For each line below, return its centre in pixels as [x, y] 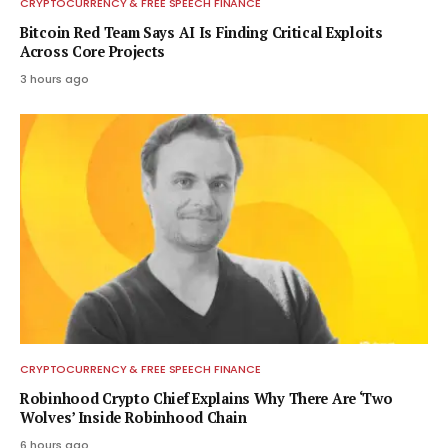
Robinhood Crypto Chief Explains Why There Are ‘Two [206, 398]
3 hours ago [54, 79]
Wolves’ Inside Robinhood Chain [133, 417]
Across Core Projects [93, 52]
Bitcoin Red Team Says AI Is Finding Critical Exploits [201, 33]
